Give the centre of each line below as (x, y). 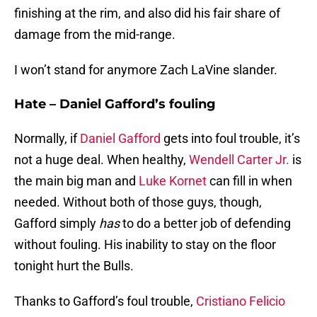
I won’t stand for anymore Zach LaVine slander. (146, 70)
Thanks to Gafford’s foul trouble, (105, 301)
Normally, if (47, 139)
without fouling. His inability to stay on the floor (145, 245)
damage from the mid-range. (95, 35)
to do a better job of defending (207, 224)
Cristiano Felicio (241, 301)
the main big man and (76, 181)
